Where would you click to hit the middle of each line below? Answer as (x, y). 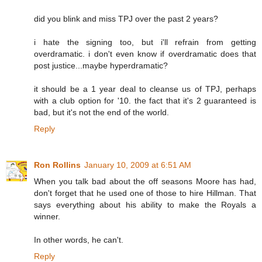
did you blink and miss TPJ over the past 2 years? (126, 18)
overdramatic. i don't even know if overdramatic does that (145, 54)
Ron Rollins (57, 165)
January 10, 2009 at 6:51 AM (138, 165)
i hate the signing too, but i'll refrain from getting (145, 42)
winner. (47, 216)
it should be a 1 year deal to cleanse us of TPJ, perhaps (145, 89)
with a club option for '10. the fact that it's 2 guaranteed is (145, 100)
